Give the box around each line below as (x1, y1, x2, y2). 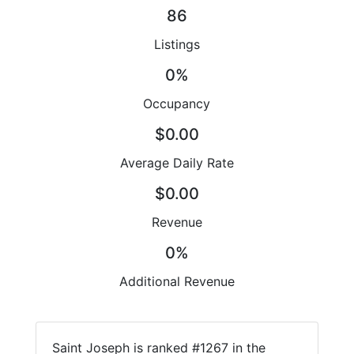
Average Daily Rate (119, 155, 234, 171)
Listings (153, 36, 200, 53)
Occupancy (143, 96, 211, 112)
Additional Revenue (119, 273, 235, 290)
